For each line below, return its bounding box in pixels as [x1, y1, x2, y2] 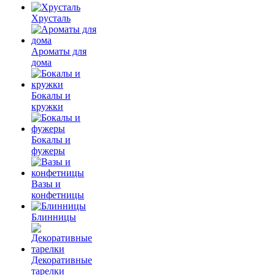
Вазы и [31, 179, 61, 189]
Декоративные [31, 255, 92, 265]
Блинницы [31, 212, 76, 222]
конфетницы [31, 190, 84, 200]
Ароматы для [31, 46, 87, 56]
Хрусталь [31, 13, 71, 23]
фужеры [31, 145, 65, 156]
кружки [31, 101, 63, 112]
